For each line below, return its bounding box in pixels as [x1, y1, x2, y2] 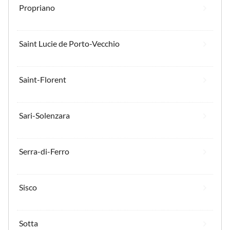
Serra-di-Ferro [19, 146, 69, 156]
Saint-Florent [19, 74, 66, 84]
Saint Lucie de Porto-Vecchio [19, 38, 120, 48]
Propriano [19, 2, 55, 12]
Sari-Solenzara [19, 110, 70, 120]
